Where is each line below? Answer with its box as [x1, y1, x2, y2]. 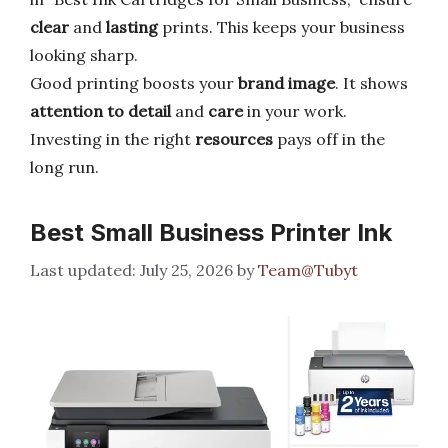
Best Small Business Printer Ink [30, 218, 392, 247]
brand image [238, 73, 335, 93]
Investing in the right [30, 129, 195, 149]
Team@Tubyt [258, 260, 358, 280]
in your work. [243, 101, 347, 121]
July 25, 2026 [140, 260, 233, 280]
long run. [30, 157, 99, 177]
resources [195, 129, 273, 149]
